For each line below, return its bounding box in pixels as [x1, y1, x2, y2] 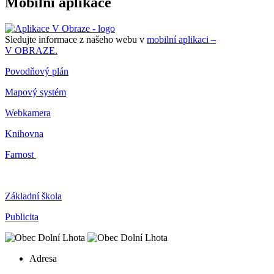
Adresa [29, 253, 57, 264]
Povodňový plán [5, 66, 68, 77]
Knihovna [5, 128, 43, 139]
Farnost [5, 149, 36, 160]
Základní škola [5, 191, 62, 202]
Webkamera [5, 108, 51, 119]
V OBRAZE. [5, 45, 57, 56]
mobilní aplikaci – [147, 34, 216, 45]
